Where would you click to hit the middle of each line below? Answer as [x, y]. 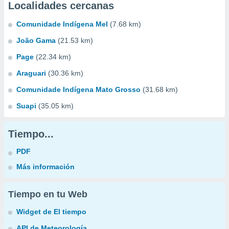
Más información [45, 167]
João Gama [36, 40]
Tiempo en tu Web [48, 194]
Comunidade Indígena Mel [62, 24]
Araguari [31, 73]
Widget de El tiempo [51, 212]
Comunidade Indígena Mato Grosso [78, 89]
